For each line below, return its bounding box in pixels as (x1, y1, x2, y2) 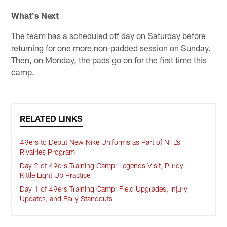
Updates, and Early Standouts (20, 194, 113, 203)
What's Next (11, 10, 59, 21)
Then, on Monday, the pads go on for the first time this (11, 55, 207, 65)
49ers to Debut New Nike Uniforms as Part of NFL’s (20, 138, 181, 147)
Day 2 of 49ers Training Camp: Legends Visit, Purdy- (20, 161, 187, 170)
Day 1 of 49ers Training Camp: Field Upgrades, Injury (20, 184, 188, 194)
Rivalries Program (20, 147, 75, 157)
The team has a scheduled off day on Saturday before (11, 30, 206, 41)
